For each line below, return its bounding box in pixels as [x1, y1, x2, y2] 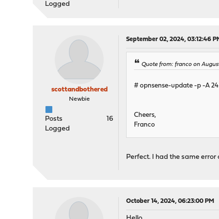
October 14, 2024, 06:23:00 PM [126, 198, 215, 205]
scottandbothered [51, 86, 108, 93]
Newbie [68, 96, 90, 102]
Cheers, [134, 112, 156, 119]
